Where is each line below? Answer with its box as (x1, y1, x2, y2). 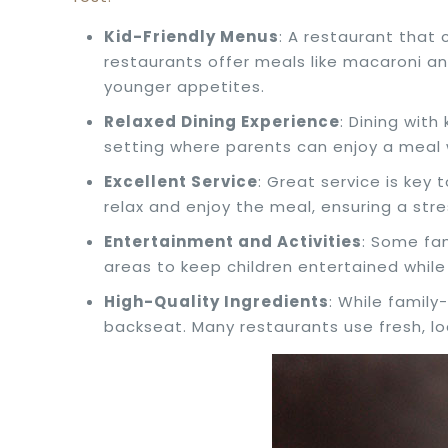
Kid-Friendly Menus (104, 26, 280, 47)
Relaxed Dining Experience (104, 111, 341, 132)
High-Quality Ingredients (104, 291, 330, 312)
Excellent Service (104, 171, 259, 192)
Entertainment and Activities (104, 231, 363, 252)
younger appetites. (104, 76, 266, 97)
